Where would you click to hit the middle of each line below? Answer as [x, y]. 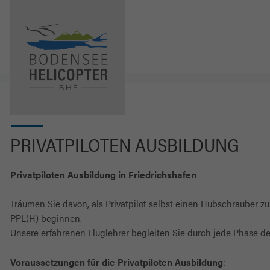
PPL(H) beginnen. [46, 218]
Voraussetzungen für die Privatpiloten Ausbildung [117, 262]
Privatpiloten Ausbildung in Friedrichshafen [103, 174]
